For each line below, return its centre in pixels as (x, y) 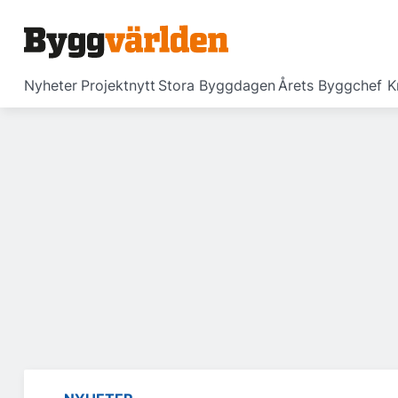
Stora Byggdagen (217, 85)
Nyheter (51, 85)
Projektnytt (118, 85)
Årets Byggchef (330, 85)
